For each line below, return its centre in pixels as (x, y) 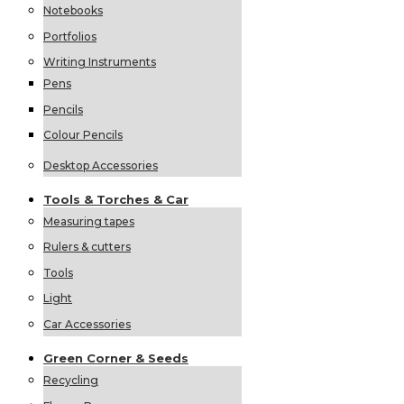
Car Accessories (87, 324)
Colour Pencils (83, 135)
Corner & (117, 358)
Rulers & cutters (87, 247)
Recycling (71, 381)
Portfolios (70, 36)
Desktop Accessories (101, 165)
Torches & (131, 199)
